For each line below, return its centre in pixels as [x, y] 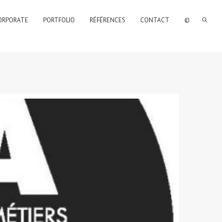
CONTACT [155, 20]
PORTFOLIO [59, 20]
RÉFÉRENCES [108, 20]
